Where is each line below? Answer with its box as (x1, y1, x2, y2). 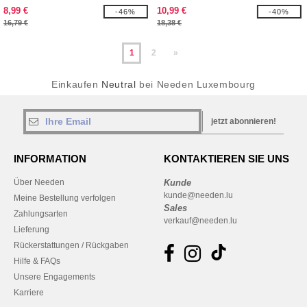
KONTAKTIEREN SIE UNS (164, 153, 289, 164)
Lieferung (14, 225, 49, 234)
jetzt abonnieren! (211, 116, 276, 126)
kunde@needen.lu (164, 191, 233, 200)
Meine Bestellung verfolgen (14, 193, 116, 203)
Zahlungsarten (14, 209, 68, 219)
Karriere (14, 288, 44, 297)
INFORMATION (14, 153, 86, 164)
